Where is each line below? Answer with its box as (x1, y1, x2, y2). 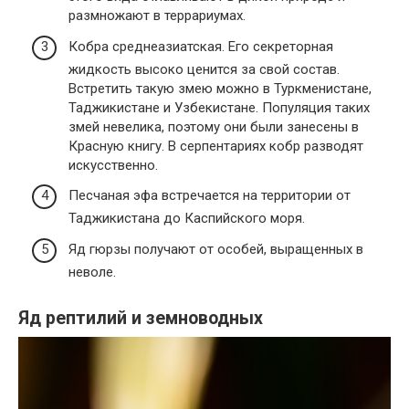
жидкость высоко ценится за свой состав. (68, 60, 340, 78)
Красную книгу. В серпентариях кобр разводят (68, 137, 363, 154)
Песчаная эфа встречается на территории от (68, 187, 351, 204)
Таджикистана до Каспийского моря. (68, 210, 305, 227)
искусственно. (68, 156, 158, 173)
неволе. (68, 263, 116, 280)
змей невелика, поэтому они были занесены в (68, 118, 359, 135)
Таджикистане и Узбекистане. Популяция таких (68, 99, 370, 116)
